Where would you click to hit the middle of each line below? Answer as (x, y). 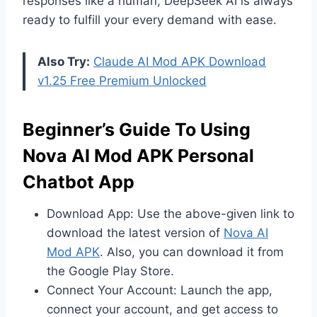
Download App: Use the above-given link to (171, 213)
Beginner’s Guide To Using (137, 130)
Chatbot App (79, 182)
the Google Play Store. (110, 271)
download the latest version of (135, 232)
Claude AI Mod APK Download (180, 61)
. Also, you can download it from (192, 252)
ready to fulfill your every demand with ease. (150, 19)
